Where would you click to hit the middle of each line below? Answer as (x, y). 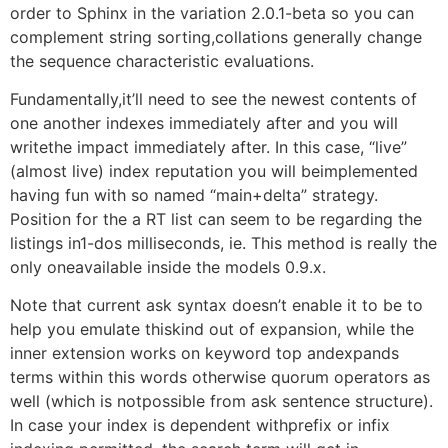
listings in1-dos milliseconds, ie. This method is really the (223, 243)
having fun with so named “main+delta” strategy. (194, 195)
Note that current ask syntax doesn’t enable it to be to (216, 305)
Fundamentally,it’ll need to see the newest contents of (213, 99)
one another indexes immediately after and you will (204, 123)
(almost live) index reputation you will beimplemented (214, 171)
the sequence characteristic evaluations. (162, 60)
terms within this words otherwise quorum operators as (220, 377)
